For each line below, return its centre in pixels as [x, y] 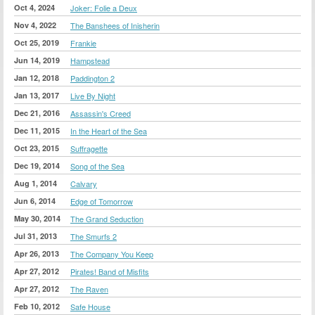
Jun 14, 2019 [37, 60]
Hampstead [90, 60]
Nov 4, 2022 [35, 25]
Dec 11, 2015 [37, 130]
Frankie [83, 43]
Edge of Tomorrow [102, 201]
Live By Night [93, 95]
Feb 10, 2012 [37, 306]
